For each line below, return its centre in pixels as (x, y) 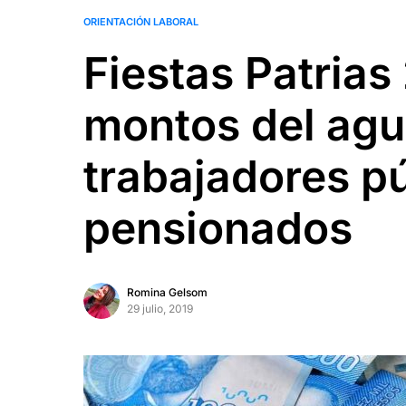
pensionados (218, 228)
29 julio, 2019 (160, 309)
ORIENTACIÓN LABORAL (141, 22)
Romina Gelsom (167, 292)
